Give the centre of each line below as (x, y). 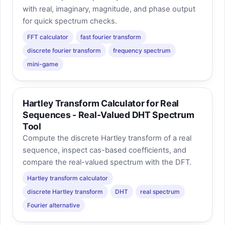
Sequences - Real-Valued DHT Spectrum (108, 115)
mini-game (43, 64)
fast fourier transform (111, 37)
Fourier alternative (54, 205)
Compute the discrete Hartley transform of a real (107, 138)
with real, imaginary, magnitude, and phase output (109, 9)
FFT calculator (48, 37)
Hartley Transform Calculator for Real (101, 103)
